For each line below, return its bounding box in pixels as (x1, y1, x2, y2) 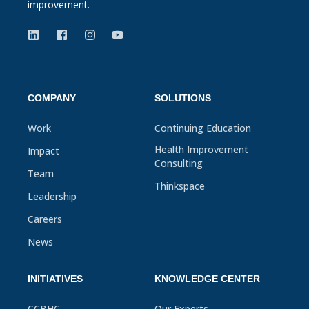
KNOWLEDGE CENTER (154, 273, 260, 285)
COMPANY (28, 92, 76, 104)
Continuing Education (154, 121, 251, 135)
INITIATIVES (28, 273, 83, 285)
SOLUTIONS (154, 92, 211, 104)
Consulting (154, 157, 203, 170)
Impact (28, 144, 59, 158)
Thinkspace (154, 179, 205, 193)
